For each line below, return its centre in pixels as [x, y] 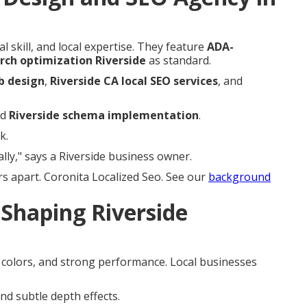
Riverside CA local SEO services [134, 81]
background [240, 176]
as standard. [179, 60]
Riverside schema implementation [104, 115]
